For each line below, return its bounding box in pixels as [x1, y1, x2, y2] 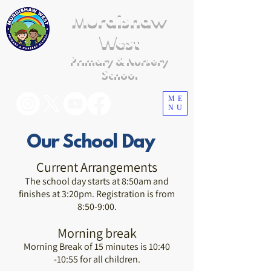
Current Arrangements [36, 158, 157, 175]
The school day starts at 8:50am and [25, 175, 169, 188]
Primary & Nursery [70, 54, 168, 67]
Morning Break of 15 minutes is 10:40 [24, 240, 170, 253]
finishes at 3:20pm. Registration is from [19, 188, 175, 200]
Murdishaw [71, 11, 167, 31]
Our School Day [27, 132, 155, 154]
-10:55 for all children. [53, 253, 140, 266]
